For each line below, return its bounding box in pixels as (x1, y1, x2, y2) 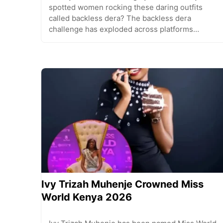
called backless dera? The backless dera (49, 13, 191, 23)
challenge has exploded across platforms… (49, 24, 199, 34)
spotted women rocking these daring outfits (49, 2, 203, 12)
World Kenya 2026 (41, 191, 132, 204)
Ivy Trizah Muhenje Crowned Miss (41, 178, 204, 191)
